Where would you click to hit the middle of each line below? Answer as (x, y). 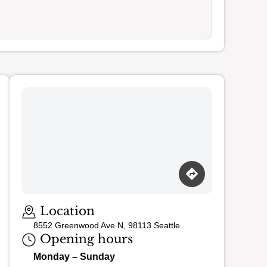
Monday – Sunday (74, 257)
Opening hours (85, 239)
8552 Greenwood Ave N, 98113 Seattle (107, 226)
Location (66, 211)
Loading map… (52, 199)
